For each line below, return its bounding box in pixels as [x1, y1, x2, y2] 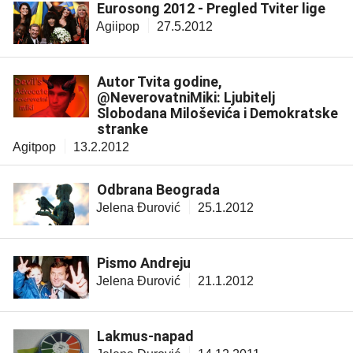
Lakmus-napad [97, 327, 194, 344]
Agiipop [96, 19, 139, 33]
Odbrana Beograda [97, 180, 220, 198]
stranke [97, 120, 148, 137]
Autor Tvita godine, [97, 72, 222, 90]
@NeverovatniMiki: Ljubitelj [97, 88, 275, 106]
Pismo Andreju [97, 254, 191, 271]
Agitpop [13, 139, 56, 154]
